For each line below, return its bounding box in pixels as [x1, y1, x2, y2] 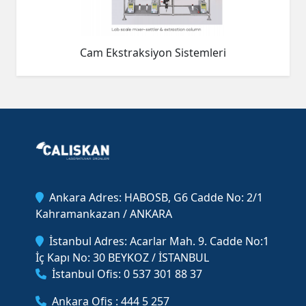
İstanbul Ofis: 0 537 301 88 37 [52, 266, 202, 281]
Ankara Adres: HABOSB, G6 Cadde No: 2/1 [49, 190, 263, 205]
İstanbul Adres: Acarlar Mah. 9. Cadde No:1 [49, 234, 269, 249]
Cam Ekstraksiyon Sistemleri [80, 45, 226, 60]
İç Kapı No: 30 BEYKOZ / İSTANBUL [36, 250, 209, 265]
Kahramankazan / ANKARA [36, 206, 172, 221]
